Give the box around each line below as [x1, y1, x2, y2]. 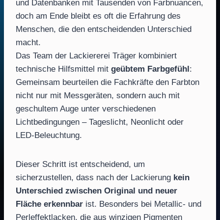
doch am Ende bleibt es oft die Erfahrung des [16, 11, 181, 21]
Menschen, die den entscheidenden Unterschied [16, 25, 192, 34]
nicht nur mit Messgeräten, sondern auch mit [16, 91, 180, 100]
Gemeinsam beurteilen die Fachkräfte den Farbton [16, 78, 199, 87]
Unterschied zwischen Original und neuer [16, 186, 177, 195]
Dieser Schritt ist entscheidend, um [16, 160, 145, 169]
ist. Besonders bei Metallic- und [83, 199, 201, 209]
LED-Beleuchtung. [16, 131, 82, 140]
